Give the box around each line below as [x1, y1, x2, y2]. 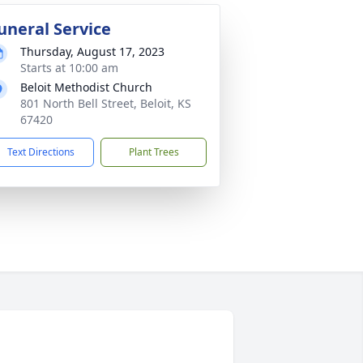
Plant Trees [128, 145, 179, 159]
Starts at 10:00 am [20, 60, 118, 75]
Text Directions [7, 145, 75, 159]
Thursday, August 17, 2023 [20, 44, 164, 59]
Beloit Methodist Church [20, 79, 152, 95]
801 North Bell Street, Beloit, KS [20, 96, 191, 111]
